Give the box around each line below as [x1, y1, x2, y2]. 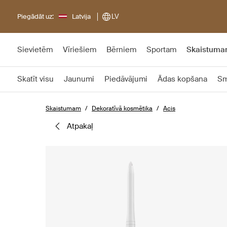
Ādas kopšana [158, 74, 207, 84]
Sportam [146, 45, 176, 55]
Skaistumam [46, 104, 81, 112]
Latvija [72, 12, 91, 21]
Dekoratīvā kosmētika [92, 104, 153, 112]
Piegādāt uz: [17, 12, 54, 21]
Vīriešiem [63, 45, 96, 55]
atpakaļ [72, 121, 93, 131]
